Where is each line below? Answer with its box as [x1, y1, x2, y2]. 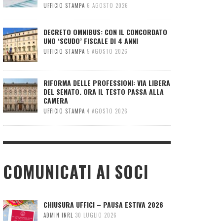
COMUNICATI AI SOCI [3, 159, 148, 184]
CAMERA [43, 95, 68, 106]
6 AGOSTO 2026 [87, 1, 128, 9]
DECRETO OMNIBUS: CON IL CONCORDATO [43, 26, 167, 37]
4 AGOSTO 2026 [87, 107, 128, 115]
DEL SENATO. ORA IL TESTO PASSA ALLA [43, 86, 164, 97]
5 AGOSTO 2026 [87, 47, 128, 55]
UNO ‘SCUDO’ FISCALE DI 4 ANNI [43, 35, 138, 46]
